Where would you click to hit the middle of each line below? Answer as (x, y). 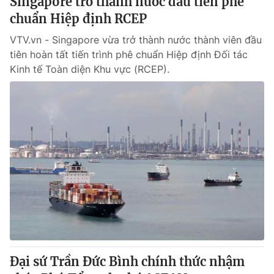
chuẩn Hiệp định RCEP (78, 19)
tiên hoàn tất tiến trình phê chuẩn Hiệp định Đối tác (129, 54)
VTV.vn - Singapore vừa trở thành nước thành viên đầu (136, 40)
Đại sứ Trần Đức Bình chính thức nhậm (127, 261)
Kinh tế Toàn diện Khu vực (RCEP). (90, 69)
